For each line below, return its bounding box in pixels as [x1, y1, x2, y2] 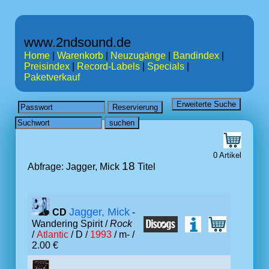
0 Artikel [213, 151, 241, 160]
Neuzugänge [110, 50, 166, 61]
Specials [147, 61, 184, 71]
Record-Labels [77, 61, 140, 71]
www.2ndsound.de [24, 35, 131, 50]
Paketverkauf [24, 72, 80, 82]
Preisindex [24, 61, 70, 71]
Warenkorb [57, 50, 103, 61]
